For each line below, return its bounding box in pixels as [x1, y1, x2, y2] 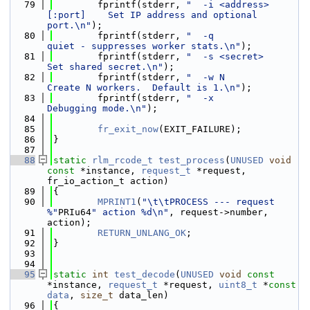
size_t [80, 290, 113, 300]
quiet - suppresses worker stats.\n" [47, 41, 241, 51]
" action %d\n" [91, 207, 169, 217]
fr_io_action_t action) [47, 176, 169, 186]
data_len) [113, 290, 169, 300]
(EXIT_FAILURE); [158, 124, 241, 134]
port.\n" [47, 20, 91, 30]
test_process [158, 155, 225, 165]
